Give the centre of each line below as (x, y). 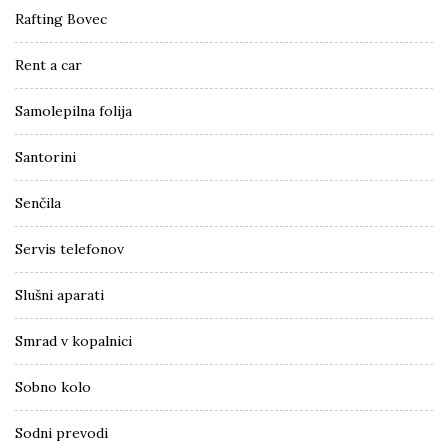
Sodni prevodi (61, 432)
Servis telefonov (69, 248)
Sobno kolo (53, 386)
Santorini (45, 156)
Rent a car (48, 64)
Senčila (38, 202)
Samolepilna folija (73, 110)
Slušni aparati (59, 294)
